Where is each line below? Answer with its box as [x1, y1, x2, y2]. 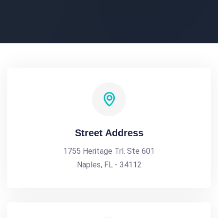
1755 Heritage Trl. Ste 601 [63, 146, 155, 156]
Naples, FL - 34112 [76, 160, 142, 169]
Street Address [74, 127, 144, 138]
